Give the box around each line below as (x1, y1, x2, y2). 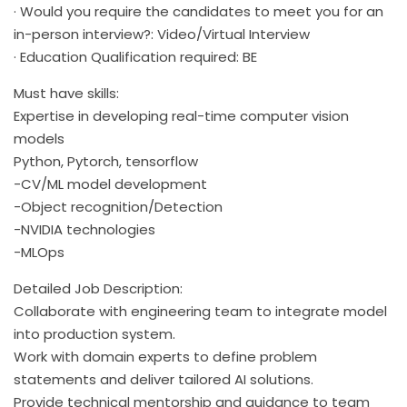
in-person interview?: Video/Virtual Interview (14, 24, 310, 44)
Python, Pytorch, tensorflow (14, 151, 198, 171)
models (14, 128, 65, 148)
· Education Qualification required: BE (14, 46, 257, 66)
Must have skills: (14, 83, 119, 103)
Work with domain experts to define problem (14, 346, 317, 366)
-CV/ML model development (14, 174, 207, 194)
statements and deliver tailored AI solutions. (14, 369, 313, 389)
